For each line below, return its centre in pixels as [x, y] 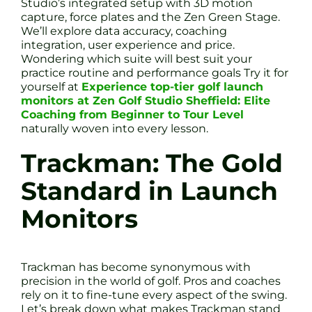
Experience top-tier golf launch [172, 86]
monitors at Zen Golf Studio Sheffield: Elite [146, 100]
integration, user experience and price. [128, 45]
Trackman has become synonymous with [136, 267]
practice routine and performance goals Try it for [155, 72]
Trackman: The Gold [152, 163]
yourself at [51, 86]
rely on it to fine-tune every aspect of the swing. [154, 295]
